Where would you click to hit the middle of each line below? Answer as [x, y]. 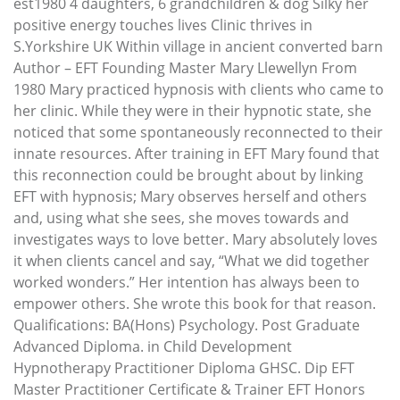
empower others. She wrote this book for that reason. [195, 303]
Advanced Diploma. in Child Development [153, 346]
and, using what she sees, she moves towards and [181, 217]
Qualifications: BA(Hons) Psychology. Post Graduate [187, 325]
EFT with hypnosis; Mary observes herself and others [190, 196]
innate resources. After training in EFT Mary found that [196, 153]
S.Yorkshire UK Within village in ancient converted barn [198, 46]
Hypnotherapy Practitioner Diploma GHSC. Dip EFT [184, 367]
